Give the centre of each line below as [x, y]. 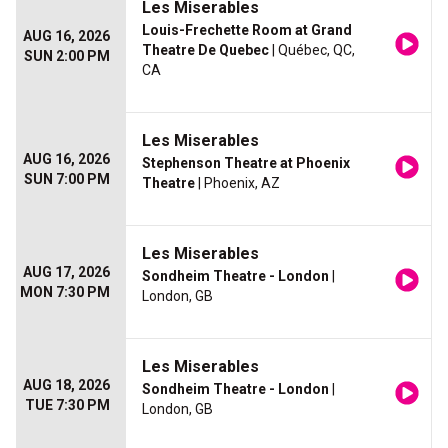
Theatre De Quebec [205, 50]
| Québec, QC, [312, 50]
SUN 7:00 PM [67, 179]
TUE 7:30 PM [67, 405]
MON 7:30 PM [65, 292]
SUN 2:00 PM [67, 56]
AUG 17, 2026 [66, 272]
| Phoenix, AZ [237, 183]
